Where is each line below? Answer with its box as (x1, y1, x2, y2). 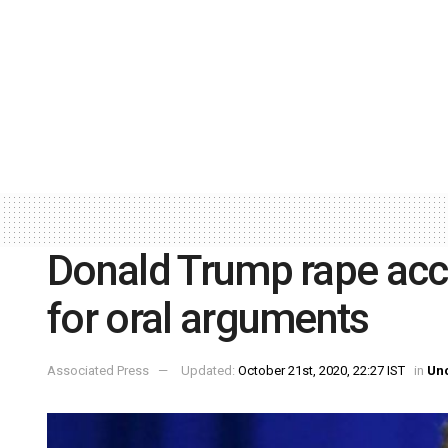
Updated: (181, 363, 238, 379)
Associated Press (47, 363, 149, 379)
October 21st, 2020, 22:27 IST (238, 363, 405, 379)
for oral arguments (47, 293, 369, 343)
